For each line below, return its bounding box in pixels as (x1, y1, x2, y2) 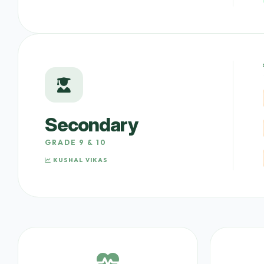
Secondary (45, 113, 138, 136)
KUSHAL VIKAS (51, 156, 108, 164)
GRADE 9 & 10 (45, 137, 107, 147)
